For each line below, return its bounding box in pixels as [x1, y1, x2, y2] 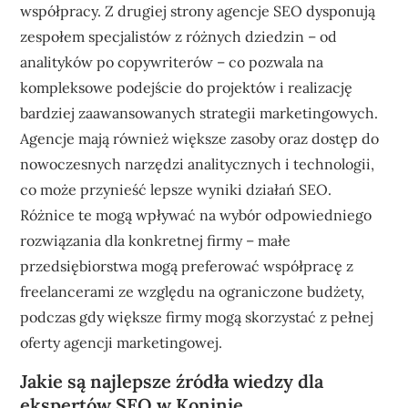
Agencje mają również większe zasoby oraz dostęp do [20, 128, 380, 148]
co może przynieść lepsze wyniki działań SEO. [20, 179, 332, 199]
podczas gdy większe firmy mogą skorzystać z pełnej [20, 307, 374, 326]
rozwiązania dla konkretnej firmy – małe [20, 230, 291, 250]
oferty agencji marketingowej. [20, 332, 223, 352]
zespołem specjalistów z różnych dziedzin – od [20, 26, 338, 46]
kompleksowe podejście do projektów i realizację [20, 77, 353, 97]
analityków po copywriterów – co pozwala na [20, 52, 324, 71]
